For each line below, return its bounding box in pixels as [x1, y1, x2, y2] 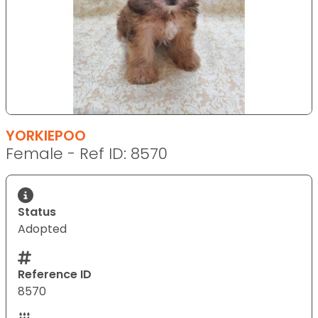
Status [18, 203, 56, 220]
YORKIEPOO [6, 125, 86, 146]
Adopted [18, 220, 67, 237]
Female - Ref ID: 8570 [6, 142, 168, 165]
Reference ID [18, 265, 92, 283]
